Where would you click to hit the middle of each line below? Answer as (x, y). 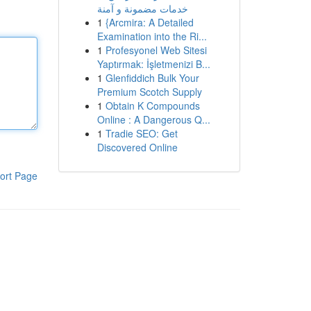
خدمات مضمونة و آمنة (142, 8)
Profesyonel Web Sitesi (156, 50)
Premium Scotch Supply (149, 92)
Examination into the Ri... (152, 36)
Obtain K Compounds (152, 106)
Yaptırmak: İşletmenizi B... (153, 64)
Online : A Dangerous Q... (153, 119)
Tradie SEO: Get (141, 133)
